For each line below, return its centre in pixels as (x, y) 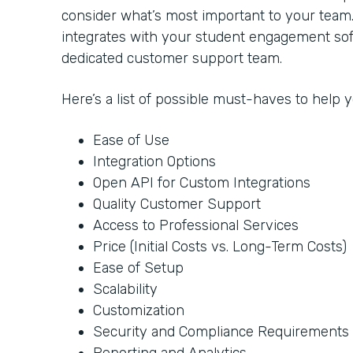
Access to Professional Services (198, 225)
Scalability (127, 289)
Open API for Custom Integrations (202, 182)
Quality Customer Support (179, 204)
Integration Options (154, 161)
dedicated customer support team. (174, 58)
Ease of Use (133, 140)
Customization (139, 310)
